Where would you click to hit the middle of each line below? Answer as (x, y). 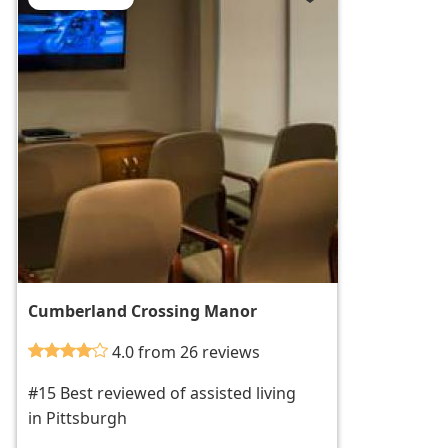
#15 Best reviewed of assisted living (162, 393)
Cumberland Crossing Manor (143, 311)
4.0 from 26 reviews (186, 352)
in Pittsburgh (78, 418)
